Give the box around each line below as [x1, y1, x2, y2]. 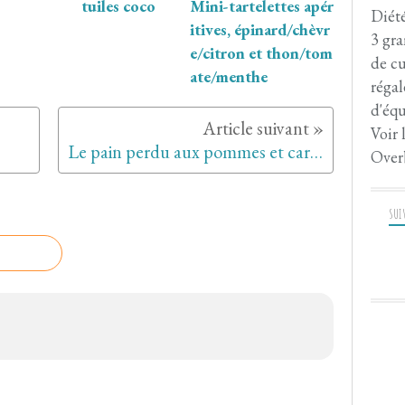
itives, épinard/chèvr [190, 19, 330, 41]
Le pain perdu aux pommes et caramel [310, 140, 323, 165]
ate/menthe [190, 66, 268, 88]
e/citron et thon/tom [190, 42, 333, 64]
